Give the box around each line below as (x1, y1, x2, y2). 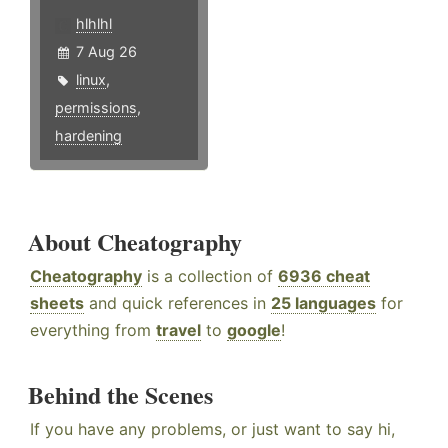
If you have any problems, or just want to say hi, (30, 419, 395, 440)
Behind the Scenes (28, 377, 213, 413)
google (227, 320, 281, 341)
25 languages (271, 293, 376, 314)
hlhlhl (76, 15, 112, 33)
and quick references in (84, 293, 271, 314)
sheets (30, 293, 84, 314)
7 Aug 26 (76, 43, 137, 61)
